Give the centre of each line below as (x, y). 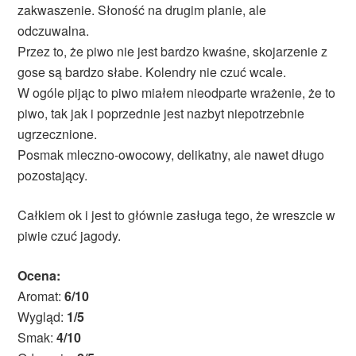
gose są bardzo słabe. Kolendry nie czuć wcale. (152, 72)
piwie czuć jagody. (70, 236)
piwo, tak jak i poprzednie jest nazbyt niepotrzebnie (161, 114)
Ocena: (39, 276)
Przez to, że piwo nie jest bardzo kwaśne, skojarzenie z (173, 52)
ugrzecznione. (58, 134)
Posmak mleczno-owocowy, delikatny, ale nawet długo (171, 155)
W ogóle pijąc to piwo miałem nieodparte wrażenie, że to (177, 93)
